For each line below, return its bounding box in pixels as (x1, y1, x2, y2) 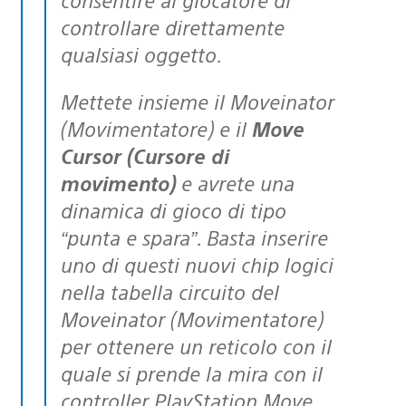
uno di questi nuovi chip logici (61, 250, 333, 277)
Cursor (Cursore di (61, 141, 229, 169)
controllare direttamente (61, 13, 285, 40)
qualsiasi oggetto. (61, 40, 222, 67)
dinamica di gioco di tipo (61, 196, 286, 223)
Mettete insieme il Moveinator (61, 87, 78, 114)
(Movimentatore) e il (61, 114, 252, 141)
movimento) (61, 169, 176, 196)
